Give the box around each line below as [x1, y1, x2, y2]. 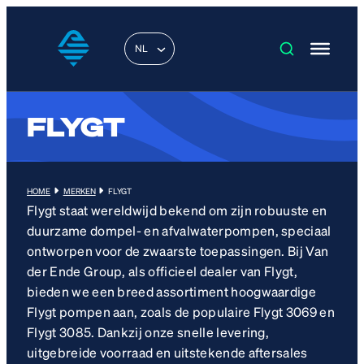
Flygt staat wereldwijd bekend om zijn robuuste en [27, 201, 327, 219]
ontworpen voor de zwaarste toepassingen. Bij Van [27, 241, 329, 259]
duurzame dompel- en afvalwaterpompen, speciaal [27, 221, 331, 239]
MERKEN [63, 185, 96, 196]
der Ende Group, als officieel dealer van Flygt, [27, 262, 298, 279]
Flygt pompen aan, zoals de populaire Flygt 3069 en [27, 302, 336, 320]
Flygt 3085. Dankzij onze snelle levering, [27, 323, 270, 340]
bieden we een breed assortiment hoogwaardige [27, 282, 317, 300]
